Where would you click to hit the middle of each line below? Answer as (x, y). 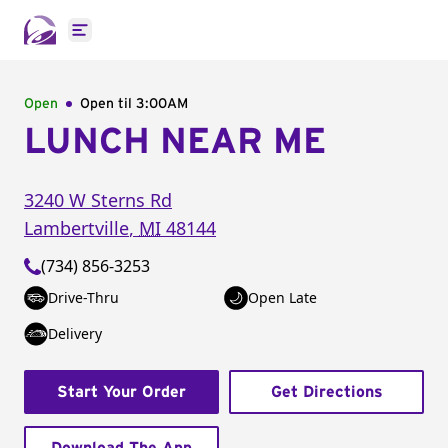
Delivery (75, 333)
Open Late (282, 297)
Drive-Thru (83, 297)
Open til (108, 104)
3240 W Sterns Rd (98, 200)
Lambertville (76, 228)
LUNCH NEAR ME (175, 142)
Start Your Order (121, 392)
